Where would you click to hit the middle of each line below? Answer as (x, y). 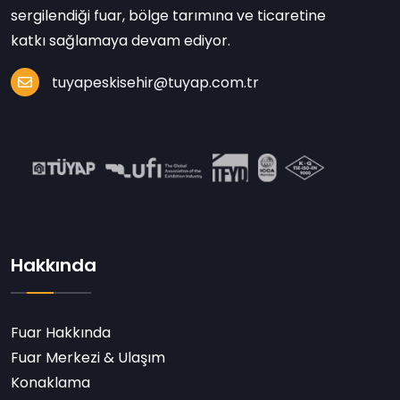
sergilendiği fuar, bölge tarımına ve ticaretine (168, 15)
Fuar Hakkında (61, 332)
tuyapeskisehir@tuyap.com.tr (155, 82)
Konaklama (50, 382)
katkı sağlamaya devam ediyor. (121, 40)
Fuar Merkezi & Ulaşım (88, 357)
